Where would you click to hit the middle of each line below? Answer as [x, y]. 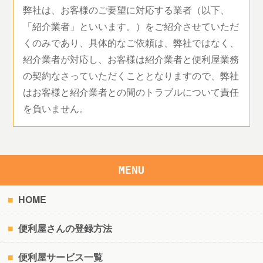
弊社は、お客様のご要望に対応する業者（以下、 [127, 9]
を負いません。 [56, 108]
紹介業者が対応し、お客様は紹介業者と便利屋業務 [131, 59]
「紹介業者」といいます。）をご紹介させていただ [131, 26]
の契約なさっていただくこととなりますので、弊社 [131, 75]
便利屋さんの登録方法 [65, 228]
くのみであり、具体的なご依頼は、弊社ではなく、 [131, 42]
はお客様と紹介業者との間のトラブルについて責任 [131, 92]
